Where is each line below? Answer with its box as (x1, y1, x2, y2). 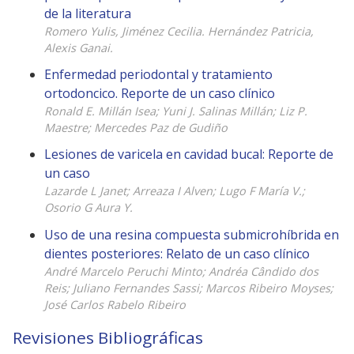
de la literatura (44, 5, 131, 23)
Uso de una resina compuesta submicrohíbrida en (44, 225, 339, 243)
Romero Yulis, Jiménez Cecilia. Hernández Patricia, (44, 24, 314, 40)
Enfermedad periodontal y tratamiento (44, 66, 273, 84)
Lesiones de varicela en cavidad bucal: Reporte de (44, 145, 333, 164)
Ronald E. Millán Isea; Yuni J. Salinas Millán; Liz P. (44, 104, 307, 119)
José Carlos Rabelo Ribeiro (44, 296, 186, 312)
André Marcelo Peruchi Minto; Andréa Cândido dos (44, 263, 318, 279)
